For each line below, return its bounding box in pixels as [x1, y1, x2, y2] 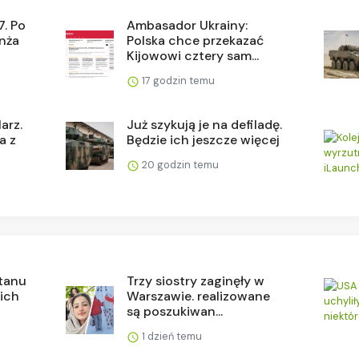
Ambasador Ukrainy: [127, 16, 248, 34]
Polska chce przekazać [127, 31, 264, 49]
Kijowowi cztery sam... [127, 46, 260, 64]
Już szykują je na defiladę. [127, 115, 283, 133]
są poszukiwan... [127, 302, 224, 320]
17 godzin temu [139, 73, 216, 87]
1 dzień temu [139, 329, 203, 343]
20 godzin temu [139, 157, 220, 171]
